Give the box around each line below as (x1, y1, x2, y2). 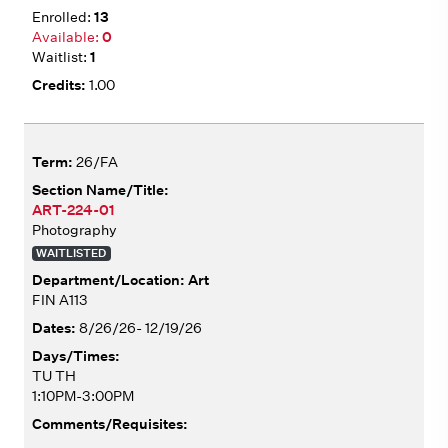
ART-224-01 (32, 200, 115, 219)
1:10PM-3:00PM (32, 386, 134, 405)
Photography (32, 220, 117, 239)
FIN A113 (32, 290, 88, 309)
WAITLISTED (36, 245, 107, 261)
